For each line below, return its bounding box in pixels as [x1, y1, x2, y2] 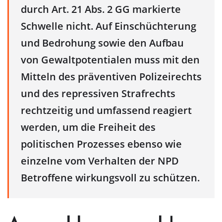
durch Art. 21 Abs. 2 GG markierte [21, 2, 181, 16]
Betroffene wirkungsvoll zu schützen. [21, 171, 200, 185]
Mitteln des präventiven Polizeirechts [21, 70, 202, 84]
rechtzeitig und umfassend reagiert [21, 104, 192, 117]
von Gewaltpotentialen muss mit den [21, 53, 200, 67]
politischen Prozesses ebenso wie [21, 137, 182, 151]
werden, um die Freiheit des [21, 120, 156, 134]
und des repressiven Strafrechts [21, 87, 175, 101]
